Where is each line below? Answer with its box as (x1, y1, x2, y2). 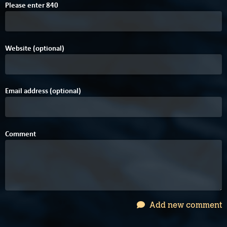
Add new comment (147, 200, 222, 210)
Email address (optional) (5, 86, 81, 96)
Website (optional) (5, 43, 64, 53)
